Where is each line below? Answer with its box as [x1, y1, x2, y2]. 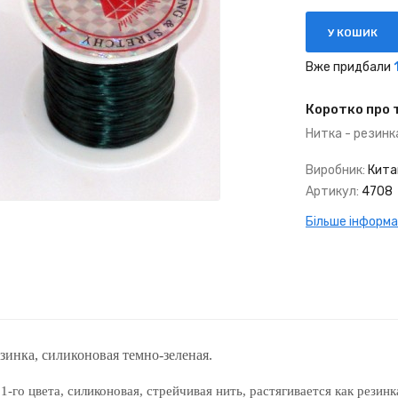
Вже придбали [306, 60, 394, 75]
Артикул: [306, 184, 359, 199]
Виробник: [306, 163, 365, 178]
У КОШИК [328, 27, 378, 39]
